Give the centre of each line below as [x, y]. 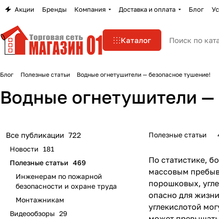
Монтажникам [40, 200]
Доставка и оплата [147, 9]
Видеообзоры [32, 213]
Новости [24, 149]
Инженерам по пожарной [59, 176]
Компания [90, 9]
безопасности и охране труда [66, 186]
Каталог [136, 40]
